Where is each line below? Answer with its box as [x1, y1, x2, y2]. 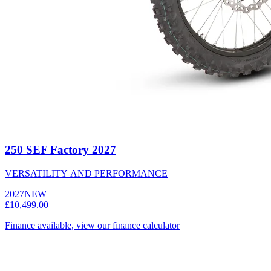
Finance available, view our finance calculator [5, 220, 180, 230]
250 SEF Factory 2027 [5, 143, 116, 157]
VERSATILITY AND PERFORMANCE [5, 168, 168, 178]
